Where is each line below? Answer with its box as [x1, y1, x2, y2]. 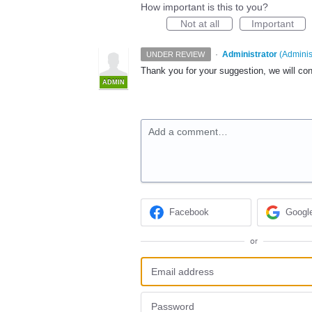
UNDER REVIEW [146, 50, 205, 58]
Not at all [180, 18, 219, 29]
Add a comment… [148, 126, 228, 137]
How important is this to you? [141, 1, 268, 13]
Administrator [221, 49, 277, 59]
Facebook [169, 207, 210, 218]
